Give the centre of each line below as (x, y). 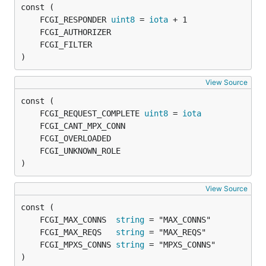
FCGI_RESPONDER (75, 20)
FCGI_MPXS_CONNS (78, 245)
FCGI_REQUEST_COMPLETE (92, 113)
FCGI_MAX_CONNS (78, 220)
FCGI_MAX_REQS (78, 232)
